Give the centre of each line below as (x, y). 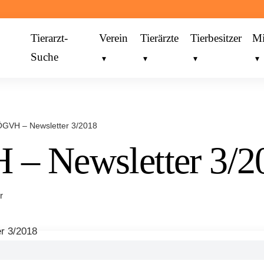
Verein (113, 38)
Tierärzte (160, 38)
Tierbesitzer (216, 38)
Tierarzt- (49, 38)
